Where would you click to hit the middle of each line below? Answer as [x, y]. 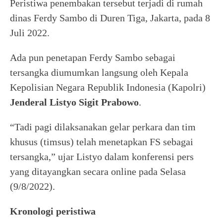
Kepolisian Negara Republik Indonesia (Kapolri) [108, 87]
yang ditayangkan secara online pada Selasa [98, 171]
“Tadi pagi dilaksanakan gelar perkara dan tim [103, 127]
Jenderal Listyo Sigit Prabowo [74, 102]
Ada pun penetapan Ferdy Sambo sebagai [93, 57]
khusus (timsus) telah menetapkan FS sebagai [102, 141]
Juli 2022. [30, 32]
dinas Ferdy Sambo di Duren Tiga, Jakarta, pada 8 [110, 18]
